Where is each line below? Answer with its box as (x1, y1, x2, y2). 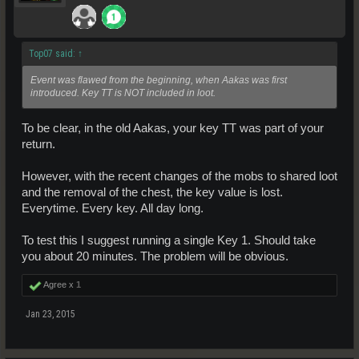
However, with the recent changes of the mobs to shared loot (22, 170, 337, 184)
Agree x (42, 280, 76, 290)
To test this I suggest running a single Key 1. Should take (22, 234, 316, 248)
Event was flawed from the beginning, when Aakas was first (30, 74, 287, 86)
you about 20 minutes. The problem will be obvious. (22, 250, 288, 264)
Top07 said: (29, 47, 78, 59)
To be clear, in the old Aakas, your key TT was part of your (22, 122, 324, 135)
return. (22, 138, 55, 151)
